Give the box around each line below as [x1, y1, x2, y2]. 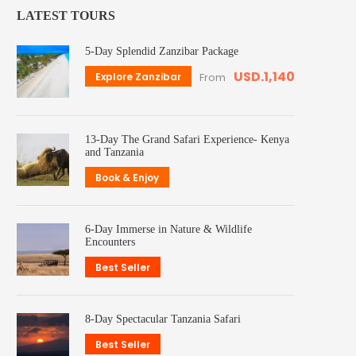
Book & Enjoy [95, 171, 160, 185]
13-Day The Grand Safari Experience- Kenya [85, 133, 290, 146]
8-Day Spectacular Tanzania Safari [85, 313, 242, 326]
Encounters [85, 236, 136, 249]
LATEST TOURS [17, 9, 116, 23]
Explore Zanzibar [95, 70, 182, 84]
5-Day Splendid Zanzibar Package [85, 45, 239, 58]
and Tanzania [85, 146, 145, 159]
